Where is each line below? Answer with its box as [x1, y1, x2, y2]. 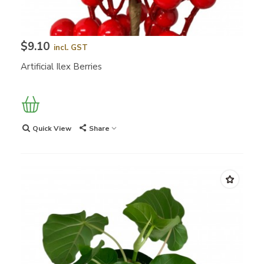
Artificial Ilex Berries [21, 61, 102, 73]
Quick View [32, 124, 71, 134]
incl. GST [54, 42, 88, 54]
